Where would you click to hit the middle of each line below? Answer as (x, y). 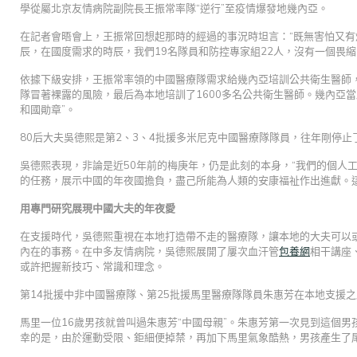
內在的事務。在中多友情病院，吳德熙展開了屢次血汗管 (149, 251)
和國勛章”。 (48, 109)
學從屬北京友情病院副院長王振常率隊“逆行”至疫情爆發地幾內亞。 (174, 8)
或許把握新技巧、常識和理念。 (92, 266)
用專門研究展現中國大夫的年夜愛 (98, 208)
